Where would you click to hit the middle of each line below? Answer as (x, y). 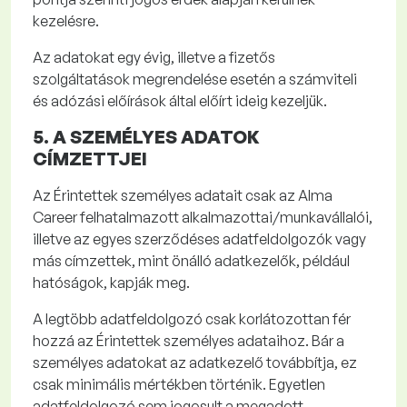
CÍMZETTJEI (90, 159)
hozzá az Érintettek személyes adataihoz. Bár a (189, 341)
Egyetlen (297, 384)
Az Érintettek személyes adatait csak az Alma (183, 195)
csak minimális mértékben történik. (151, 384)
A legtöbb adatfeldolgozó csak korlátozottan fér (192, 319)
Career (55, 217)
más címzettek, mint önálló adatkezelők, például (191, 261)
